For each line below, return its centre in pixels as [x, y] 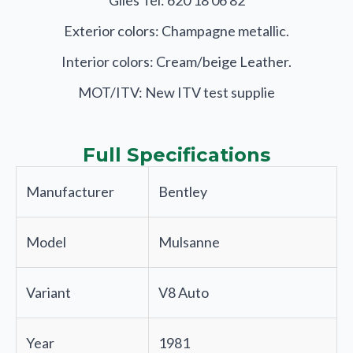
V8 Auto [184, 293]
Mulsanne [189, 242]
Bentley [183, 192]
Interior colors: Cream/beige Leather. [176, 62]
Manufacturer [70, 192]
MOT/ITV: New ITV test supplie [176, 93]
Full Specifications [176, 155]
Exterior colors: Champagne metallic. [176, 31]
